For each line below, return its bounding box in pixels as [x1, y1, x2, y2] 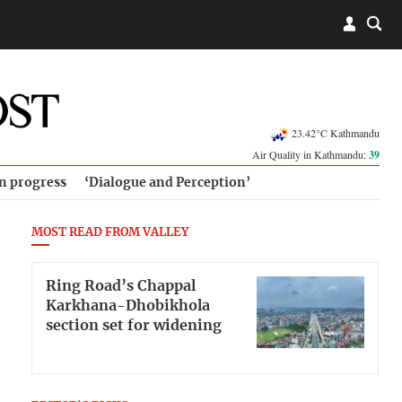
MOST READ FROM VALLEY [31, 227, 188, 239]
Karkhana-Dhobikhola [46, 298, 210, 313]
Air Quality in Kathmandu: [252, 147, 369, 162]
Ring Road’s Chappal [46, 278, 196, 293]
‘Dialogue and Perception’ [84, 176, 250, 189]
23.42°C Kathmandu [292, 125, 380, 140]
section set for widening [46, 318, 222, 333]
